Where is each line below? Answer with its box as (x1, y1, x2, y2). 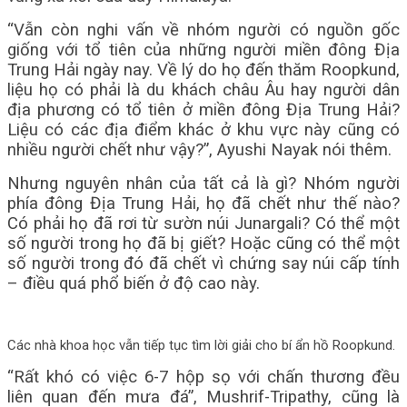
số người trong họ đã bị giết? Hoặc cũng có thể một (7, 233, 400, 253)
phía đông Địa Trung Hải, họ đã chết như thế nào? (7, 194, 400, 213)
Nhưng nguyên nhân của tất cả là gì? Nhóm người (7, 174, 400, 194)
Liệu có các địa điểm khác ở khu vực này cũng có (7, 120, 400, 140)
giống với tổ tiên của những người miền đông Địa (7, 40, 400, 60)
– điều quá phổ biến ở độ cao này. (7, 273, 260, 293)
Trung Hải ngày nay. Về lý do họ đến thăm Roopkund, (7, 60, 400, 80)
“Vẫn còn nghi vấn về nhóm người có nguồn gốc (7, 20, 400, 40)
